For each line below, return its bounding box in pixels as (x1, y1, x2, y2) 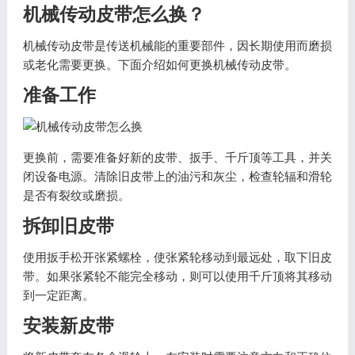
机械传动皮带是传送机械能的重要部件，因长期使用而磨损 (22, 39, 332, 52)
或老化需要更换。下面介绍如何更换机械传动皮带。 (22, 58, 296, 71)
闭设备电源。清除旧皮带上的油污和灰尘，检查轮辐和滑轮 (22, 170, 332, 183)
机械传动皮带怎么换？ (22, 5, 205, 25)
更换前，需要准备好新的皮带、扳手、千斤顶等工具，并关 (22, 151, 332, 164)
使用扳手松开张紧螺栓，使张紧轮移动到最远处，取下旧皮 (22, 250, 332, 264)
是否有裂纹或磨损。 (22, 189, 130, 202)
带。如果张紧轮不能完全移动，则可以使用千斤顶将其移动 (22, 269, 332, 283)
